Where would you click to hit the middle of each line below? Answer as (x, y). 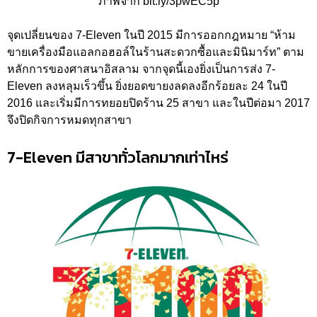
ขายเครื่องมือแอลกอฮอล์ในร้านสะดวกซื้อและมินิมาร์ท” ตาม (156, 52)
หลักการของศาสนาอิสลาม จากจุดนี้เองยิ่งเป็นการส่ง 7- (141, 69)
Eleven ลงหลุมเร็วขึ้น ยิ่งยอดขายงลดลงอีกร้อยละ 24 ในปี (147, 86)
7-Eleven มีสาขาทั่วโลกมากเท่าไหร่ (118, 157)
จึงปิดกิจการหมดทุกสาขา (69, 120)
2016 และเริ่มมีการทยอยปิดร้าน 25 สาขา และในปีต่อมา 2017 (158, 103)
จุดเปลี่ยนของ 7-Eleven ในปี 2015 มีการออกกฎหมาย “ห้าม (151, 35)
